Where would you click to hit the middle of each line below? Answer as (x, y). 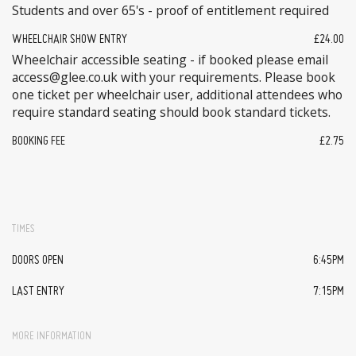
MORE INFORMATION (52, 337)
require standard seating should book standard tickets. (171, 112)
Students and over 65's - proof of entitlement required (170, 11)
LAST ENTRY (38, 292)
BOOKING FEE (39, 141)
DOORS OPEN (38, 260)
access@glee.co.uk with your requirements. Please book (174, 77)
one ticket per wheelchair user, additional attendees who (177, 94)
